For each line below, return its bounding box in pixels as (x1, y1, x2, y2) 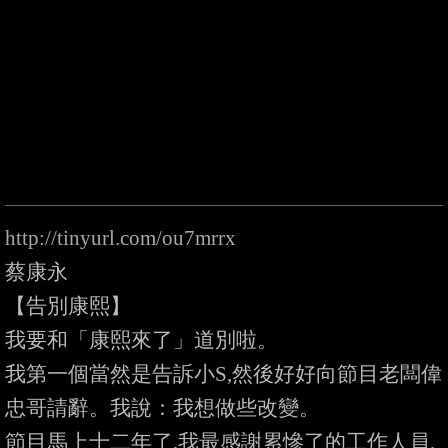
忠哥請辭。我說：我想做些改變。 (5, 396, 320, 420)
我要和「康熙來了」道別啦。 (5, 328, 278, 352)
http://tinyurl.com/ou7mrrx (5, 226, 236, 250)
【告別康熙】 (5, 294, 131, 318)
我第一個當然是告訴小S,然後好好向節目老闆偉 (5, 362, 442, 386)
